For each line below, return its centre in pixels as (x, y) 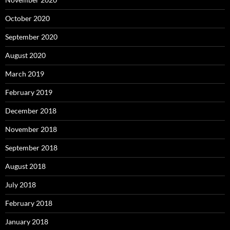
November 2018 (31, 129)
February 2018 (29, 203)
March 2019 (25, 74)
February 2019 (29, 92)
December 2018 (31, 111)
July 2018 (21, 185)
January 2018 (27, 222)
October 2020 (27, 18)
